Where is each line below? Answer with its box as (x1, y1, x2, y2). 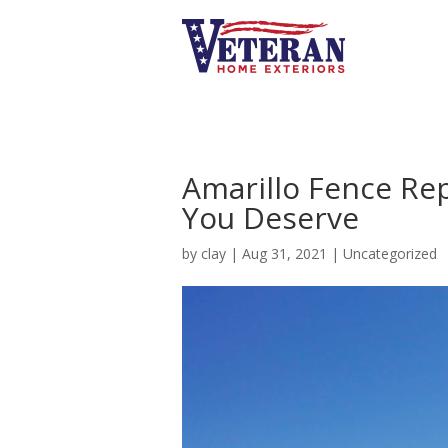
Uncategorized (343, 243, 437, 263)
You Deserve (182, 196, 359, 238)
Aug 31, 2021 (242, 243, 327, 263)
